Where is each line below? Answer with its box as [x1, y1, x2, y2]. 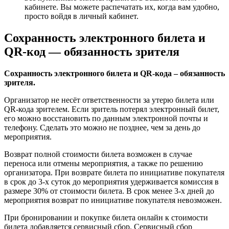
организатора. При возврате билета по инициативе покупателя [4, 168, 224, 177]
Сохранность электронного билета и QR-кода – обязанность [4, 69, 225, 78]
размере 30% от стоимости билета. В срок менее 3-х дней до [4, 187, 214, 196]
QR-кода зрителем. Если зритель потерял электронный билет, [4, 105, 219, 114]
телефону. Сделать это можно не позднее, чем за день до [4, 123, 200, 132]
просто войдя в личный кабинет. [25, 12, 139, 21]
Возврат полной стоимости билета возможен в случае [4, 150, 192, 159]
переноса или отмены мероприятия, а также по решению [4, 159, 203, 168]
